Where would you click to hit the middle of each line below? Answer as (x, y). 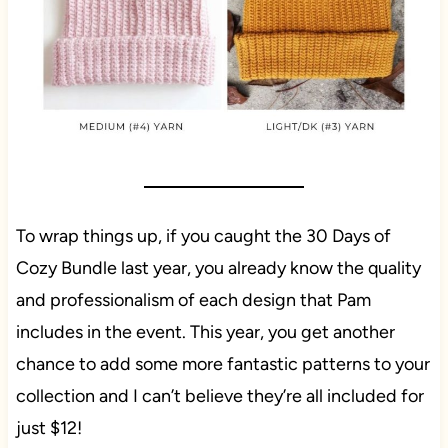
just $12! (48, 428)
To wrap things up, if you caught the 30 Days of (203, 236)
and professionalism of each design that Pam (193, 300)
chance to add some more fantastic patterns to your (222, 364)
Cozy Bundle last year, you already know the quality (218, 268)
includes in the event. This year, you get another (205, 332)
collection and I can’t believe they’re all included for (219, 396)
